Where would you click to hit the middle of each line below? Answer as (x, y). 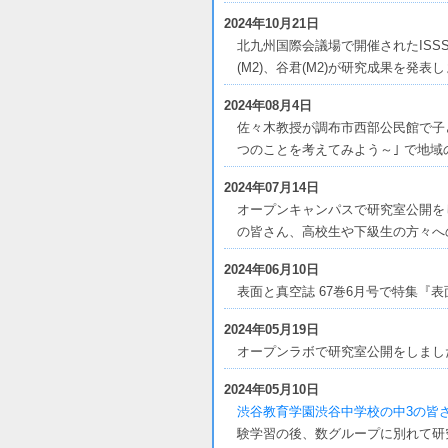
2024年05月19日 (271, 329)
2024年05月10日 (271, 389)
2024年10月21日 (271, 23)
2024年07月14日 (271, 187)
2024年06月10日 (271, 269)
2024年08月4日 (268, 105)
